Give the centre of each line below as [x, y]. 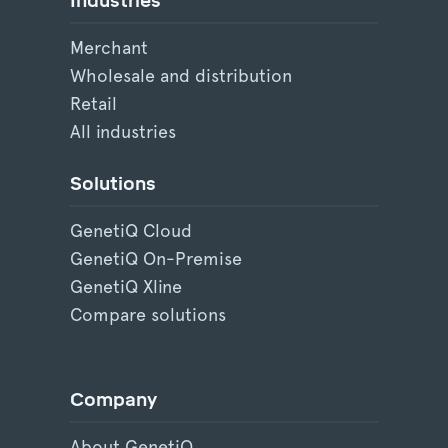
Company [113, 400]
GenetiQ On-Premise [156, 259]
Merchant [109, 47]
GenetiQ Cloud [131, 231]
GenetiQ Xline [126, 287]
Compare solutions [148, 315]
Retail [93, 103]
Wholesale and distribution [181, 75]
